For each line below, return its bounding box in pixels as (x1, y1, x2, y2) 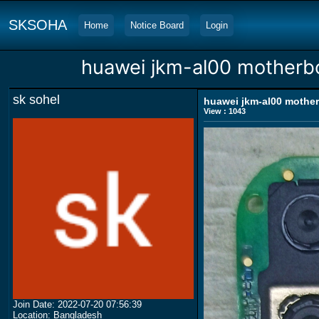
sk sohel (13, 93, 60, 107)
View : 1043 (203, 107, 246, 115)
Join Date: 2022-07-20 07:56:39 (13, 298, 142, 310)
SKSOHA (9, 17, 67, 33)
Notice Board (130, 20, 184, 31)
